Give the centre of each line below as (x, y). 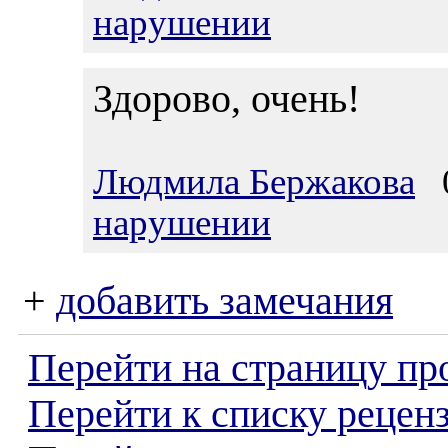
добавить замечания (224, 301)
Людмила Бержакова (254, 181)
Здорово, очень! (226, 98)
